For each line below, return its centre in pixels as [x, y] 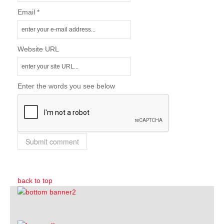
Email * [28, 12]
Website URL [38, 49]
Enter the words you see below [66, 86]
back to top [35, 180]
